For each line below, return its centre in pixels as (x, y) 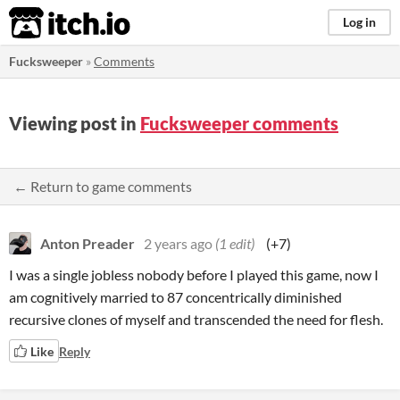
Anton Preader (87, 243)
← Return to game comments (103, 186)
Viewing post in (75, 123)
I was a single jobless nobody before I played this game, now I (194, 275)
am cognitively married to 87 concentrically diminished (175, 297)
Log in (359, 22)
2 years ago (178, 243)
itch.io (47, 23)
